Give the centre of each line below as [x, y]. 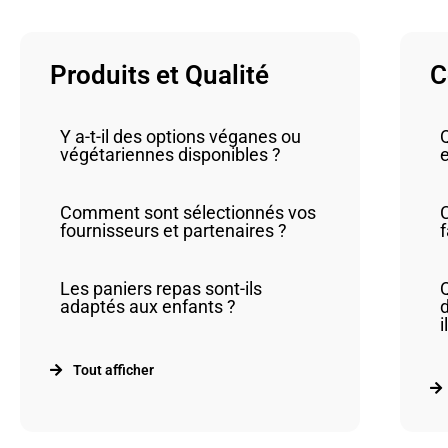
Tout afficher [113, 370]
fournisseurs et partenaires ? [173, 230]
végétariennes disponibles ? [170, 154]
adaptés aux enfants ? [148, 306]
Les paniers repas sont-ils [161, 288]
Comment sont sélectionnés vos [188, 212]
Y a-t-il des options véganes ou [180, 136]
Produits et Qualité [159, 75]
